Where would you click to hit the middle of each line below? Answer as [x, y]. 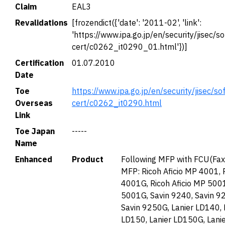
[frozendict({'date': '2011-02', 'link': [137, 23]
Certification [39, 63]
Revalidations [41, 23]
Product [88, 159]
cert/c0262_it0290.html [117, 103]
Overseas [34, 103]
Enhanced [34, 159]
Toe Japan [35, 131]
